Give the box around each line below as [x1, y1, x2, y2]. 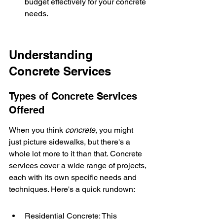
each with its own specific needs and [9, 173, 139, 182]
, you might [95, 125, 135, 135]
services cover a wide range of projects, [9, 161, 148, 170]
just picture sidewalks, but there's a [9, 137, 132, 147]
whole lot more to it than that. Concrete [9, 149, 144, 158]
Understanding [9, 48, 96, 62]
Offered [9, 104, 44, 116]
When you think [9, 125, 65, 135]
